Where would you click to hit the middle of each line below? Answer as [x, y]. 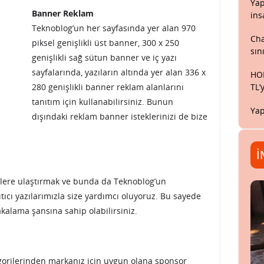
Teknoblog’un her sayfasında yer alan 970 [114, 28]
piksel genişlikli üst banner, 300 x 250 [105, 43]
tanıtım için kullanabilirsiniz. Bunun [103, 102]
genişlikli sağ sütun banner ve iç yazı [104, 57]
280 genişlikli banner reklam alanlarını [108, 87]
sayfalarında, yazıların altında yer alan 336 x [119, 72]
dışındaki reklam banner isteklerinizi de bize [120, 116]
